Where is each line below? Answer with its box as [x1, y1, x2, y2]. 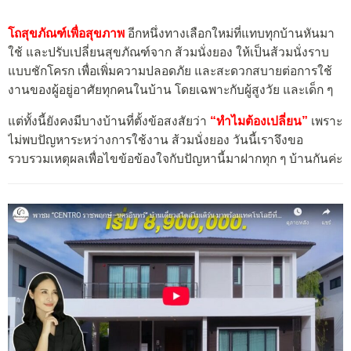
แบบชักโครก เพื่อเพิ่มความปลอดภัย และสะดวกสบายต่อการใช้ [8, 63, 332, 78]
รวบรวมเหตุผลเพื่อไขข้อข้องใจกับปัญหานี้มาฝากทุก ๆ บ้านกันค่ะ [8, 151, 342, 165]
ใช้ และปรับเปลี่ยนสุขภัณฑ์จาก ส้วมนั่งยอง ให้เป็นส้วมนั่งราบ [8, 45, 329, 59]
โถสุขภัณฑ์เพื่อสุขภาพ [8, 26, 125, 40]
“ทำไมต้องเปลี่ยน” [207, 114, 308, 128]
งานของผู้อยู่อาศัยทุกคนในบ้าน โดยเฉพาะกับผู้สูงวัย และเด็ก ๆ [8, 82, 333, 96]
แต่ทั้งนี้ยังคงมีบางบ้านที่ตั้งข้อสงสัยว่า [8, 114, 207, 128]
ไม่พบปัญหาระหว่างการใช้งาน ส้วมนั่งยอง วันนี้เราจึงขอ [8, 132, 303, 147]
